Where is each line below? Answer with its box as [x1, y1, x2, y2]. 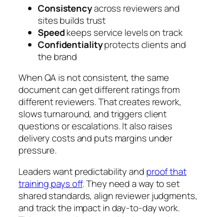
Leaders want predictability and [18, 165, 146, 178]
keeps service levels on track [64, 26, 183, 39]
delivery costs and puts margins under [18, 132, 173, 145]
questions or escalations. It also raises [18, 120, 172, 133]
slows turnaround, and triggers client [18, 108, 167, 121]
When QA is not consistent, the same [18, 71, 169, 84]
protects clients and [102, 38, 186, 51]
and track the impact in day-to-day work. [18, 201, 180, 214]
